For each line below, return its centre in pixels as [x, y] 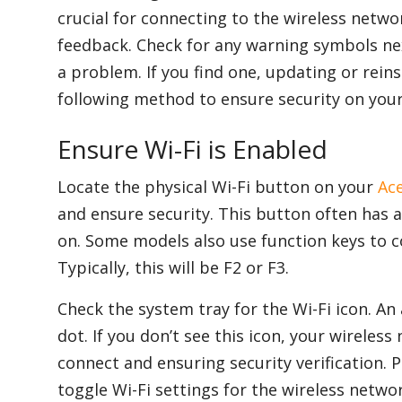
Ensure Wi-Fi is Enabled [192, 149]
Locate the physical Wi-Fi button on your [218, 187]
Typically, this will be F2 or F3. [173, 268]
